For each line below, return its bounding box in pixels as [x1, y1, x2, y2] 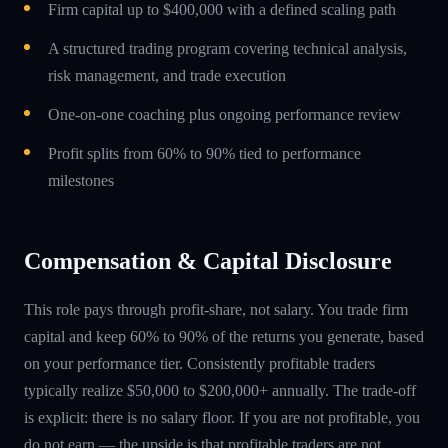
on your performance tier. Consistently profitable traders [24, 354, 375, 372]
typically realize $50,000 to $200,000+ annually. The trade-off [24, 381, 416, 399]
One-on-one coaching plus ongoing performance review [48, 105, 401, 123]
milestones [48, 171, 114, 189]
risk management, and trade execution [48, 66, 286, 84]
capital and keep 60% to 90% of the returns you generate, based [24, 327, 424, 345]
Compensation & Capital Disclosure [24, 247, 392, 274]
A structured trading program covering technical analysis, [48, 39, 407, 57]
